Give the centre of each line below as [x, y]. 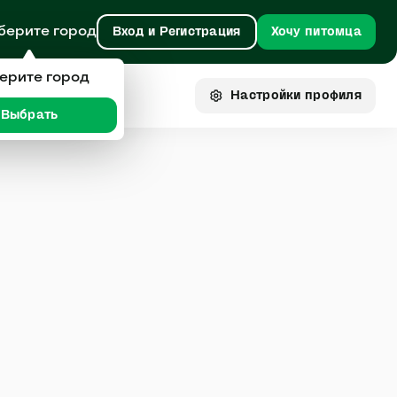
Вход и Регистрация [176, 32]
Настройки [268, 96]
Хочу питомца [316, 32]
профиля [333, 96]
